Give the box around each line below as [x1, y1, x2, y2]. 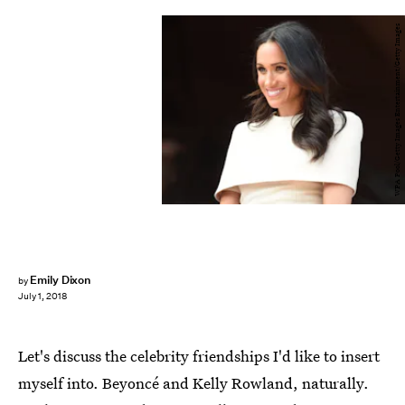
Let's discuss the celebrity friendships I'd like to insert [18, 345, 380, 366]
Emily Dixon [29, 272, 91, 287]
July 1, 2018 [18, 290, 67, 303]
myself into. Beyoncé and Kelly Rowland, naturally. [18, 372, 369, 393]
